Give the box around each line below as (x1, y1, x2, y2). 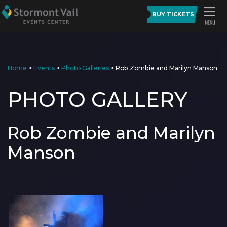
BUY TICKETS (152, 11, 194, 18)
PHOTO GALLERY (8, 87, 187, 112)
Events (33, 64, 55, 72)
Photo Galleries (61, 64, 109, 72)
